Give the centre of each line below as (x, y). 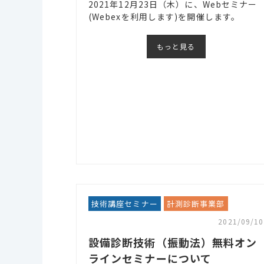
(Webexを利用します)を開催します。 (164, 16)
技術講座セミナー (124, 204)
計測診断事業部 (196, 204)
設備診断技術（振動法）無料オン (173, 242)
